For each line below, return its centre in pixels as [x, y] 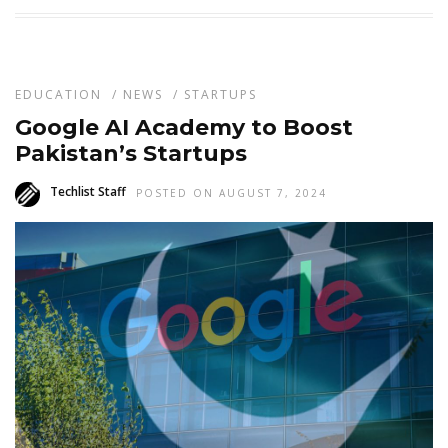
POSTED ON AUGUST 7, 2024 [231, 192]
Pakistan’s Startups [131, 153]
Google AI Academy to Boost [184, 127]
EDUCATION [58, 94]
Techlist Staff [88, 191]
